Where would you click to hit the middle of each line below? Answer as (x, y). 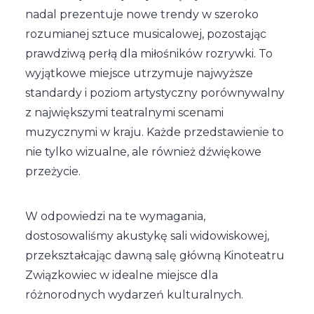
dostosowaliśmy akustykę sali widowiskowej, (147, 236)
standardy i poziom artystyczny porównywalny (155, 93)
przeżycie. (53, 171)
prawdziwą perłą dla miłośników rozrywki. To (149, 54)
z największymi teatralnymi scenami (124, 112)
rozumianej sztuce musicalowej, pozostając (146, 34)
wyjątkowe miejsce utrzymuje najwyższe (139, 73)
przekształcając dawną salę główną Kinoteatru (155, 255)
